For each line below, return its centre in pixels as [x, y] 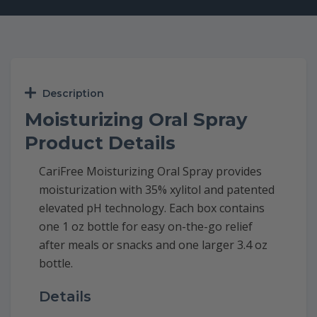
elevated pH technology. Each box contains [152, 208]
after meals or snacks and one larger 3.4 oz [153, 244]
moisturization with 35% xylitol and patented [157, 189]
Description [73, 93]
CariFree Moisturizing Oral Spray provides [150, 171]
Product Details [100, 143]
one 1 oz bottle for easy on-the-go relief [146, 226]
